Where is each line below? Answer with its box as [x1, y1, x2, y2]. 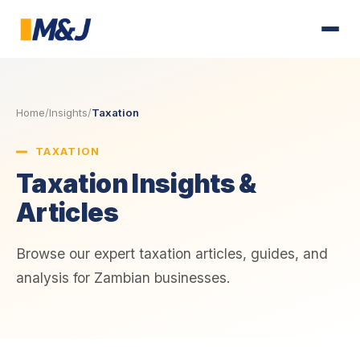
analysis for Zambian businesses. [16, 269, 231, 286]
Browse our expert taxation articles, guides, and [16, 245, 328, 262]
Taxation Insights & [16, 168, 256, 199]
